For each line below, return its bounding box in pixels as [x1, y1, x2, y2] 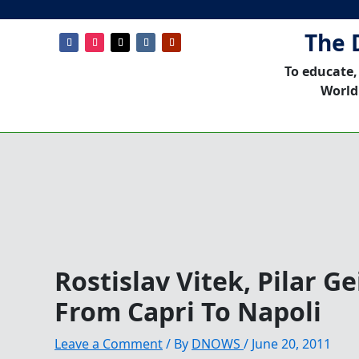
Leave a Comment [54, 334, 163, 353]
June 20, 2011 [252, 334, 331, 353]
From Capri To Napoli [54, 293, 321, 329]
